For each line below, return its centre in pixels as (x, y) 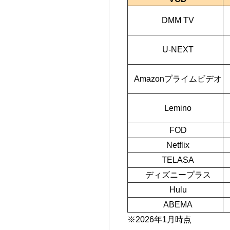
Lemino (178, 108)
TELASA (178, 160)
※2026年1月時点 (159, 220)
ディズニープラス (178, 175)
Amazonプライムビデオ (178, 79)
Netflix (178, 145)
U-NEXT (178, 50)
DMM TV (178, 21)
